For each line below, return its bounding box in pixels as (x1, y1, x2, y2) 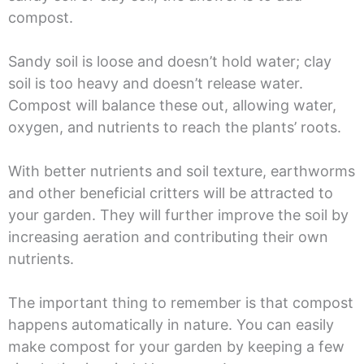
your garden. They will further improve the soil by (7, 206, 349, 224)
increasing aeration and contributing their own (7, 228, 328, 246)
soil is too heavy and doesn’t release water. (7, 75, 303, 93)
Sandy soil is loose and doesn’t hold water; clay (7, 53, 331, 71)
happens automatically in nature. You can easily (7, 316, 334, 334)
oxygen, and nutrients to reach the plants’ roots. (7, 119, 345, 136)
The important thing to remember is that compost (7, 294, 353, 312)
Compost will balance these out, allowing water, (7, 97, 336, 115)
